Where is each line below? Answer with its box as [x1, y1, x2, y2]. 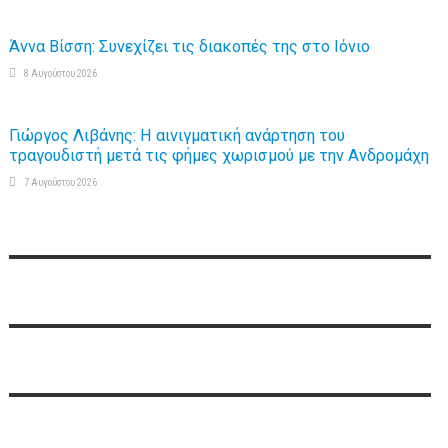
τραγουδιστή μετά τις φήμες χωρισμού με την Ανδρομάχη [8, 146, 429, 165]
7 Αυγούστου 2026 [23, 177, 97, 188]
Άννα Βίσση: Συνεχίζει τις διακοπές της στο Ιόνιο [8, 37, 370, 56]
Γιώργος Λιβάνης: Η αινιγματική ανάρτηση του [8, 126, 345, 145]
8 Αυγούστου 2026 [23, 68, 97, 79]
